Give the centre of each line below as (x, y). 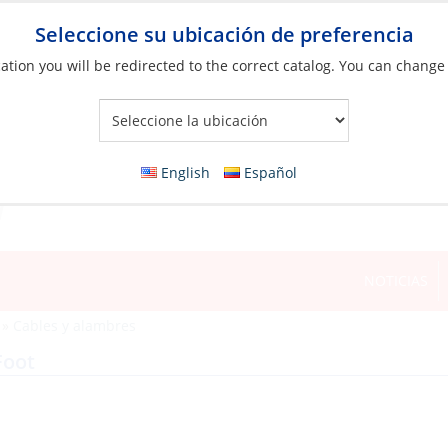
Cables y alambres (74, 325)
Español (271, 172)
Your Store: (185, 129)
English (185, 172)
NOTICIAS (396, 280)
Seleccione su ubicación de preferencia (224, 34)
